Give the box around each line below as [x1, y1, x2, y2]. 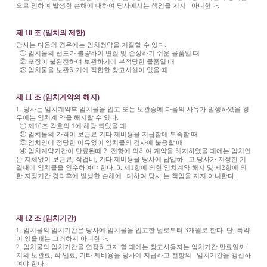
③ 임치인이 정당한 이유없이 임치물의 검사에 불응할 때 [15, 138, 185, 146]
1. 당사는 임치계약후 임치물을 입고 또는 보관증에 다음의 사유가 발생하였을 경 [15, 105, 249, 113]
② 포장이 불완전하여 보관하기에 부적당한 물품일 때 [15, 57, 176, 65]
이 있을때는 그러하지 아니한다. [15, 234, 108, 242]
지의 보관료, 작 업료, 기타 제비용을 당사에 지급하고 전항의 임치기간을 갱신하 [15, 251, 251, 259]
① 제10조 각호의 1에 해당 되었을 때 [15, 122, 128, 129]
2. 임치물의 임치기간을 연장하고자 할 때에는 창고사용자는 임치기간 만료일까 [15, 243, 246, 250]
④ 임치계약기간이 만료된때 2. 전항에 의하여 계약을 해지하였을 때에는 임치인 [15, 147, 251, 154]
